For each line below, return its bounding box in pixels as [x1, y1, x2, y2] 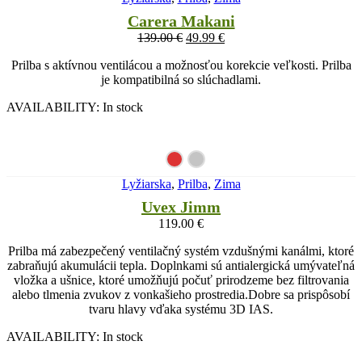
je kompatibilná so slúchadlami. [101, 72, 261, 86]
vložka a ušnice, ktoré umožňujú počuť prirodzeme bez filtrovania [13, 272, 349, 287]
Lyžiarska [121, 176, 171, 191]
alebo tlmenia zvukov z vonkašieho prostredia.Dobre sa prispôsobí [12, 287, 350, 301]
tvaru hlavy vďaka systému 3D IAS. [89, 301, 273, 316]
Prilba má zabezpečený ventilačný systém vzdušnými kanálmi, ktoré [8, 243, 354, 258]
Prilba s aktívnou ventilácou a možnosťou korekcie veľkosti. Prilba [11, 57, 351, 72]
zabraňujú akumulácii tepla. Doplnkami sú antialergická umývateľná [7, 258, 355, 272]
